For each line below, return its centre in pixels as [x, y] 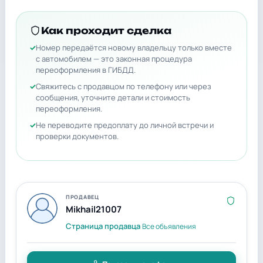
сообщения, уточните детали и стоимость [113, 97]
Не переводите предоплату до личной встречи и [125, 125]
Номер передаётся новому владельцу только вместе [134, 48]
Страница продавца [103, 226]
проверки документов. [77, 136]
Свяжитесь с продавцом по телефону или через [124, 86]
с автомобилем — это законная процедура [114, 59]
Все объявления [169, 226]
